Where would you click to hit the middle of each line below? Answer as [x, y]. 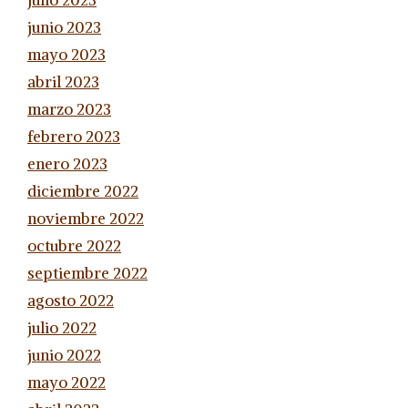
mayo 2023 [66, 55]
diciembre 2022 [83, 191]
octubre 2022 [74, 246]
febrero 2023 [74, 137]
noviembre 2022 [86, 219]
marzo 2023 [69, 109]
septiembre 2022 [87, 273]
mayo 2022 [66, 382]
